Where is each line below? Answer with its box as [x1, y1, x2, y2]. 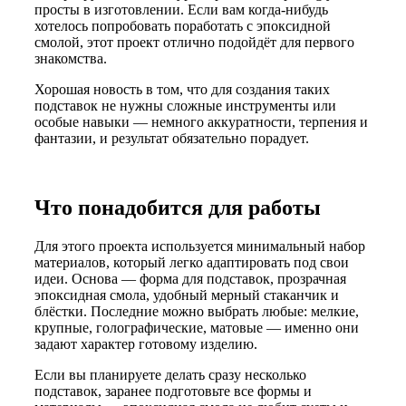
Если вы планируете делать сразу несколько [34, 366, 306, 382]
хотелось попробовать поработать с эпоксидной [34, 18, 331, 34]
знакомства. [34, 51, 107, 67]
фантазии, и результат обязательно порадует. [34, 130, 309, 147]
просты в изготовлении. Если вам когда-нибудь [34, 2, 328, 18]
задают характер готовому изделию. [34, 335, 257, 352]
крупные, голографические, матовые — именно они [34, 319, 359, 335]
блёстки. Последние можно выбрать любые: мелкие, [34, 303, 359, 319]
